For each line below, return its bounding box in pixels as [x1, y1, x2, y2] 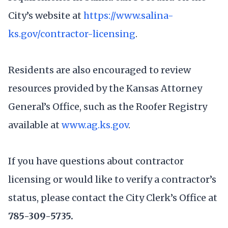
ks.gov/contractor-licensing [8, 27, 135, 40]
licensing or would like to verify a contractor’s [8, 174, 216, 186]
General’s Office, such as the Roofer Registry [8, 100, 207, 112]
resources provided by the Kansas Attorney [8, 82, 202, 94]
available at [8, 119, 62, 131]
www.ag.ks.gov [62, 119, 128, 131]
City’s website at [8, 9, 83, 21]
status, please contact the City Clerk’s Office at [8, 192, 217, 204]
